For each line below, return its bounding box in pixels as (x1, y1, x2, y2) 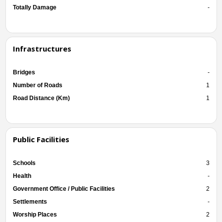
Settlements (12, 198, 47, 205)
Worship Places (12, 211, 57, 218)
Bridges (12, 68, 35, 76)
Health (12, 172, 31, 179)
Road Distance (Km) (12, 94, 70, 102)
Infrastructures (12, 43, 71, 54)
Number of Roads (12, 81, 62, 89)
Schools (12, 159, 36, 166)
